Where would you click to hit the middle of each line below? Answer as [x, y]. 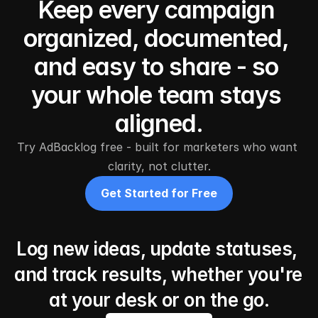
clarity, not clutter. [159, 166]
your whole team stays [156, 95]
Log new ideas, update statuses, [157, 249]
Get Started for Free [159, 193]
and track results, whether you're [158, 274]
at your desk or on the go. [159, 300]
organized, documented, [156, 38]
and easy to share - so [156, 66]
